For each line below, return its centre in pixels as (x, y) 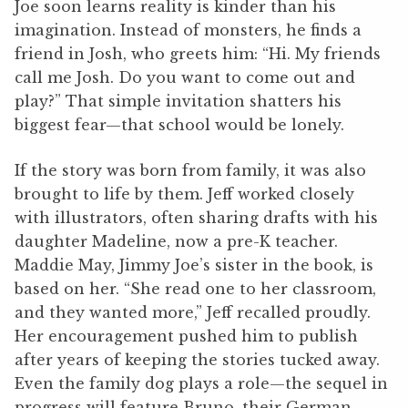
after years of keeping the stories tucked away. (197, 359)
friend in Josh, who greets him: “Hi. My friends (198, 53)
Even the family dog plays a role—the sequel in (201, 383)
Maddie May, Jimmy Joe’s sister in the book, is (194, 265)
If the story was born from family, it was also (190, 170)
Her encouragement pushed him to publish (186, 336)
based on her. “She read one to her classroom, (195, 288)
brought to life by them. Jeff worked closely (184, 194)
